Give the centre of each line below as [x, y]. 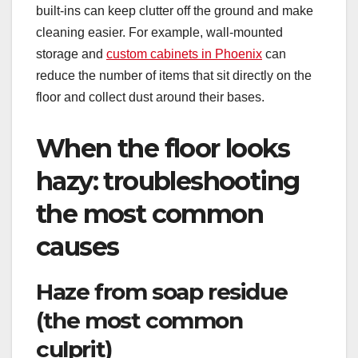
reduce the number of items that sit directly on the [174, 76]
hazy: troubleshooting [168, 181]
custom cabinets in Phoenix [184, 54]
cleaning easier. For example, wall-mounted [159, 33]
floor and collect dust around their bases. [150, 97]
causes [78, 247]
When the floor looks [163, 149]
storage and [71, 54]
